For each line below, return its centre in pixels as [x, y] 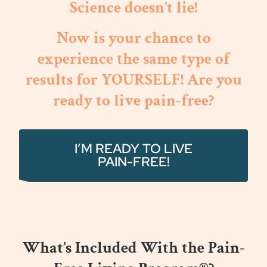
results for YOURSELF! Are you [133, 80]
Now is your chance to [133, 38]
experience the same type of [133, 59]
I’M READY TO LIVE [133, 149]
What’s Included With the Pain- [133, 248]
